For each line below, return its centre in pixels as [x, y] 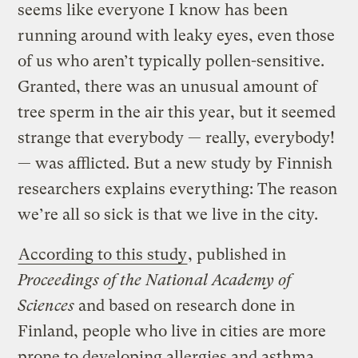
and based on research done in [185, 305]
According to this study [103, 254]
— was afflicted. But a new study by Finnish [175, 163]
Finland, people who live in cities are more [172, 331]
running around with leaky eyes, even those [177, 35]
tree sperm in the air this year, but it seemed [177, 112]
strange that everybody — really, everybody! [177, 137]
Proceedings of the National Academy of [155, 280]
